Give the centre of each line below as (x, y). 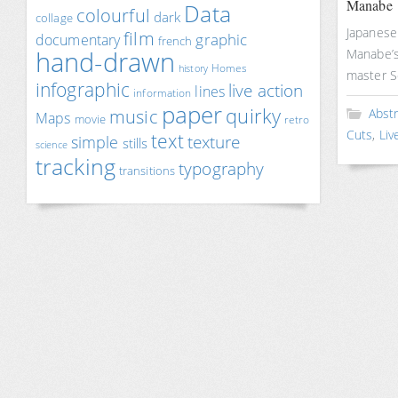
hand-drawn (105, 62)
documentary (78, 40)
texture (214, 142)
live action (266, 91)
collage (54, 18)
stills (135, 143)
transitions (147, 171)
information (163, 93)
